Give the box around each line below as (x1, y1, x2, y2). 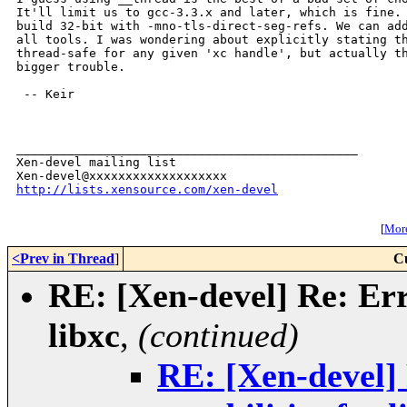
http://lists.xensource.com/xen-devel (16, 183, 278, 197)
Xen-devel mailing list (16, 155, 176, 170)
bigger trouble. (16, 60, 125, 74)
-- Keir (16, 87, 74, 102)
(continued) (138, 316, 299, 355)
